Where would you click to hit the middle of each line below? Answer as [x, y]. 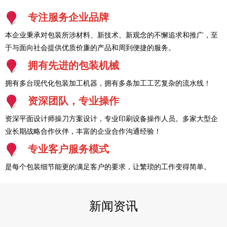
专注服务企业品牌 [68, 17]
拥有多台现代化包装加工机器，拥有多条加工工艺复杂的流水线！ [108, 84]
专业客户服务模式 [68, 149]
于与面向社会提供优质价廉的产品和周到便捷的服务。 [90, 48]
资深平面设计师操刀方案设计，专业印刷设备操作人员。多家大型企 [111, 119]
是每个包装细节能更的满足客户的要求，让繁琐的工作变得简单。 [108, 167]
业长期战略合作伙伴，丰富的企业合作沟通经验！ [83, 132]
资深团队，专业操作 [73, 101]
